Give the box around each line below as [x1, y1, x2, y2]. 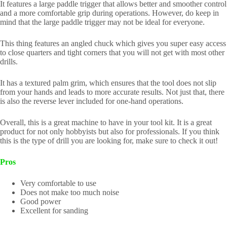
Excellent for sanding [20, 206, 88, 215]
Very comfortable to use [20, 178, 96, 187]
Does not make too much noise [20, 187, 119, 197]
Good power [20, 197, 61, 206]
